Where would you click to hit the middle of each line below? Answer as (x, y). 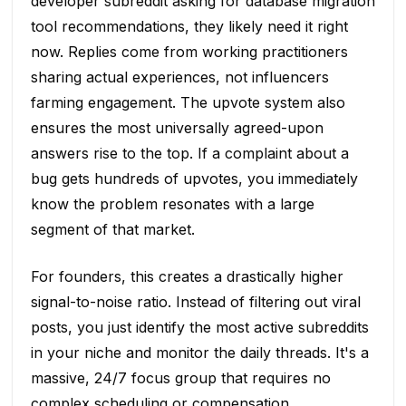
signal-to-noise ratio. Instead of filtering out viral (195, 301)
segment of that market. (112, 229)
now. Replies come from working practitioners (189, 51)
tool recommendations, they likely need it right (189, 26)
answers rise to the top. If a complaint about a (189, 153)
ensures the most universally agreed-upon (177, 127)
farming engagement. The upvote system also (188, 102)
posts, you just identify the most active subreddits (199, 327)
